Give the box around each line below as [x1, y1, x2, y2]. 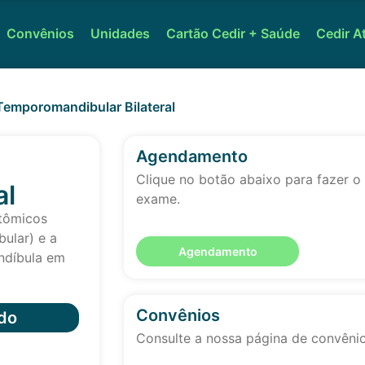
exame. [136, 191, 180, 208]
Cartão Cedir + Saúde [166, 25, 301, 42]
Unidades [90, 25, 151, 42]
